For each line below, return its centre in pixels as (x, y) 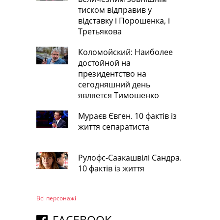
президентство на (112, 73)
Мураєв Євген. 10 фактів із (127, 116)
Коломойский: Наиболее (125, 52)
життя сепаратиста (114, 126)
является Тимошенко (119, 95)
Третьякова (100, 31)
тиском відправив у (115, 10)
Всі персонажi (56, 198)
